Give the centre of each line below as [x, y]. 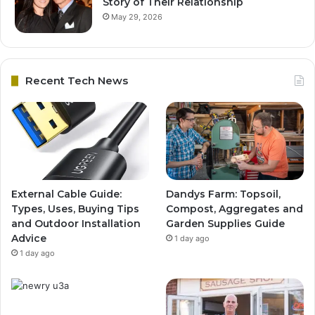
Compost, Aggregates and [235, 208]
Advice [29, 238]
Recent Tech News [77, 81]
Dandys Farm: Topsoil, [224, 194]
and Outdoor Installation [76, 223]
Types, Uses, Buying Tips [75, 208]
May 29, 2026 [137, 17]
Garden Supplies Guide [226, 223]
